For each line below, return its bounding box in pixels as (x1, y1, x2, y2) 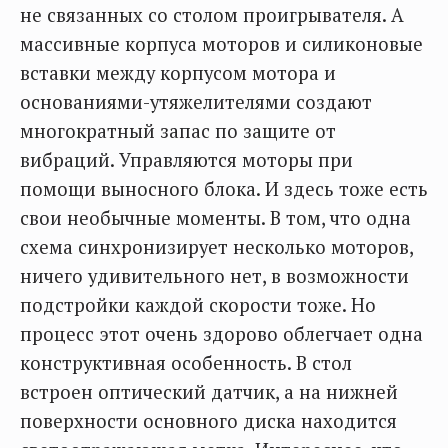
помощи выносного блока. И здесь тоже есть (20, 177, 428, 202)
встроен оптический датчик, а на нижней (20, 380, 398, 405)
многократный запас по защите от (20, 119, 336, 144)
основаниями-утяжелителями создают (20, 90, 372, 115)
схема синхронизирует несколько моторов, (20, 235, 413, 260)
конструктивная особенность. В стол (20, 351, 352, 376)
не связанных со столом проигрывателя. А (20, 3, 404, 28)
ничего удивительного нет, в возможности (20, 264, 409, 289)
